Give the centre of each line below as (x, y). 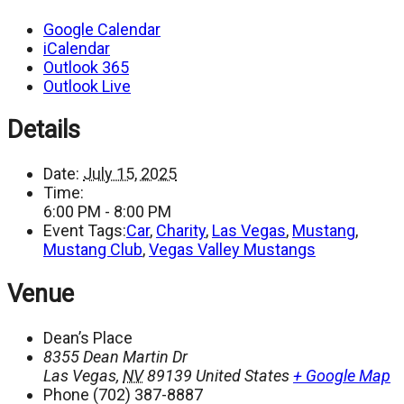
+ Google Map (342, 376)
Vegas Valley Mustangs (232, 250)
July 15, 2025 (130, 174)
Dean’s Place (88, 338)
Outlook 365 (86, 67)
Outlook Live (87, 86)
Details (44, 129)
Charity (181, 231)
